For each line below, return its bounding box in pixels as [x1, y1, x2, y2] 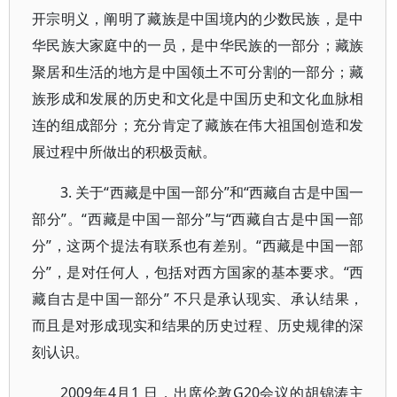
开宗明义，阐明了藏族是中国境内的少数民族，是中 [32, 9, 364, 28]
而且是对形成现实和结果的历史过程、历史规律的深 [32, 315, 364, 335]
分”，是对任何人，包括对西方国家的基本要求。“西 [32, 262, 364, 282]
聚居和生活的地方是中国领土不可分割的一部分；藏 [32, 62, 364, 82]
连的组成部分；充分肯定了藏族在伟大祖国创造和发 [32, 115, 364, 135]
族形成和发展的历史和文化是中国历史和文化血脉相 [32, 89, 364, 108]
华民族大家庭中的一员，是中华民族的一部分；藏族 [32, 35, 364, 55]
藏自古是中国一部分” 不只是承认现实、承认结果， [32, 289, 364, 308]
